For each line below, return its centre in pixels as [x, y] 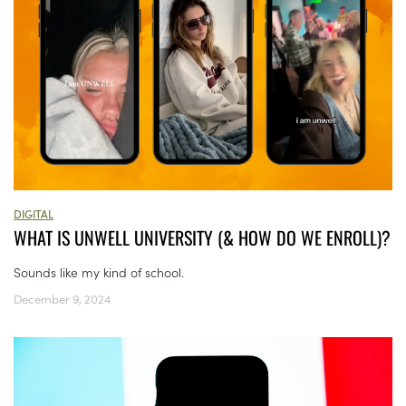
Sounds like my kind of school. [99, 272]
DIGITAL [34, 214]
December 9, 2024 [62, 299]
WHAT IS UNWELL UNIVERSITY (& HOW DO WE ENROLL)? [202, 238]
